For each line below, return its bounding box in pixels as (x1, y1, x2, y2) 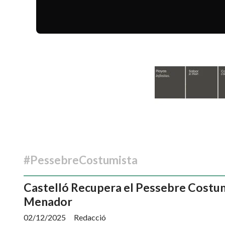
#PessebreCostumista (24, 153, 138, 167)
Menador (24, 194, 72, 208)
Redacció (74, 212, 106, 222)
